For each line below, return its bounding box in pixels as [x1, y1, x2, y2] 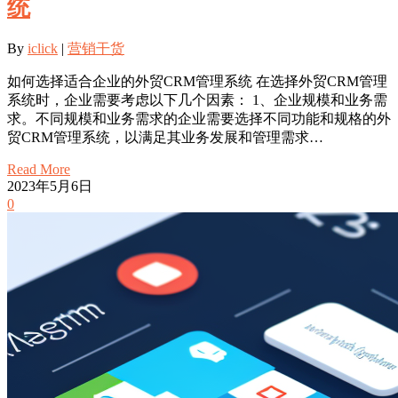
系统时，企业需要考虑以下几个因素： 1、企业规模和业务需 [7, 92, 387, 107]
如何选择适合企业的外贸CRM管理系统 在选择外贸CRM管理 [7, 73, 387, 89]
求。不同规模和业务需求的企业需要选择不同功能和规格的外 [7, 110, 391, 126]
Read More [7, 161, 70, 177]
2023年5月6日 [7, 178, 92, 194]
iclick [28, 40, 58, 56]
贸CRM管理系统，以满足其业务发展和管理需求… [7, 129, 323, 145]
